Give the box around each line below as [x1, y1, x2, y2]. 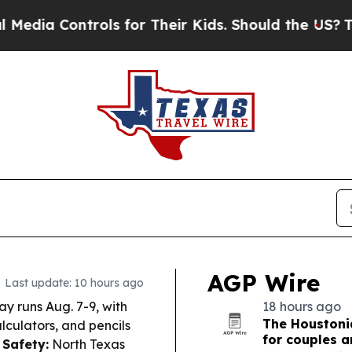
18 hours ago [262, 299, 341, 314]
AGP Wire [207, 268, 320, 298]
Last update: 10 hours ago [5, 276, 144, 290]
